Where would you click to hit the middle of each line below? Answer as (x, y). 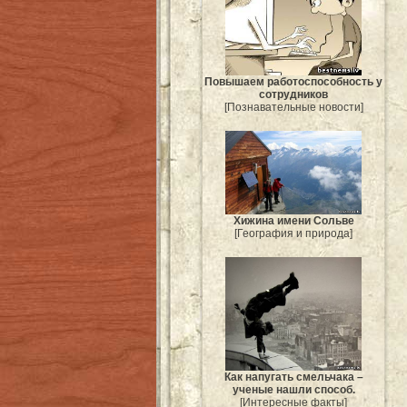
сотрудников (293, 94)
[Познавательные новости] (293, 107)
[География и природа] (293, 234)
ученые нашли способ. (293, 389)
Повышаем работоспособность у (293, 81)
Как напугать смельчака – (293, 377)
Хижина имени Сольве (293, 221)
